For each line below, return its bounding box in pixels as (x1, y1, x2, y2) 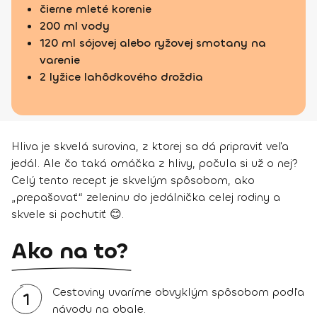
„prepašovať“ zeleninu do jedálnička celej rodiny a (11, 190, 280, 204)
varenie (40, 52, 80, 67)
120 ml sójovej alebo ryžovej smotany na (40, 35, 266, 50)
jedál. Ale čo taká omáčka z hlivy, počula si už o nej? (11, 156, 298, 171)
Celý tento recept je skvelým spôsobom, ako (11, 173, 255, 188)
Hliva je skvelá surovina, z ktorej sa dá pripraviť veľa (11, 139, 289, 154)
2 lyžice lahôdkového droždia (40, 69, 203, 84)
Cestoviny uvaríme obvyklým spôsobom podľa (52, 284, 304, 299)
